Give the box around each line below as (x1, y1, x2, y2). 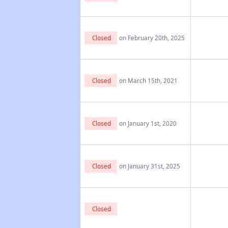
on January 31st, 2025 (119, 162, 180, 170)
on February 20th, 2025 (119, 34, 185, 42)
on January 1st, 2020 (119, 119, 177, 127)
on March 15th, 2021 (119, 76, 178, 84)
